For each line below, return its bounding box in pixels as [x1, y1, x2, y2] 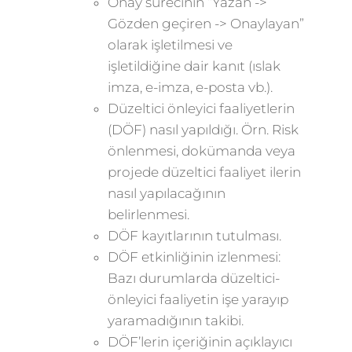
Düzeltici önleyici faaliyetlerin [107, 101, 295, 116]
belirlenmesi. [107, 207, 189, 222]
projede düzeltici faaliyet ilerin [107, 164, 301, 180]
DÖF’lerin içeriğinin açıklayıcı [107, 334, 292, 350]
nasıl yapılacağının [107, 185, 225, 201]
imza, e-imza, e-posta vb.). [107, 79, 273, 95]
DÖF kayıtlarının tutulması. [107, 228, 281, 244]
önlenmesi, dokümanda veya [107, 143, 295, 159]
